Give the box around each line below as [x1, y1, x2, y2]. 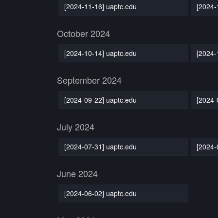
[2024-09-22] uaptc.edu [64, 94, 137, 105]
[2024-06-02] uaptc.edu [64, 188, 137, 198]
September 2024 [57, 73, 122, 86]
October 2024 [57, 27, 110, 39]
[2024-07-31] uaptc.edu [64, 141, 137, 151]
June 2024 [57, 167, 98, 180]
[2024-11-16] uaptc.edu [64, 1, 137, 11]
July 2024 [57, 120, 94, 133]
